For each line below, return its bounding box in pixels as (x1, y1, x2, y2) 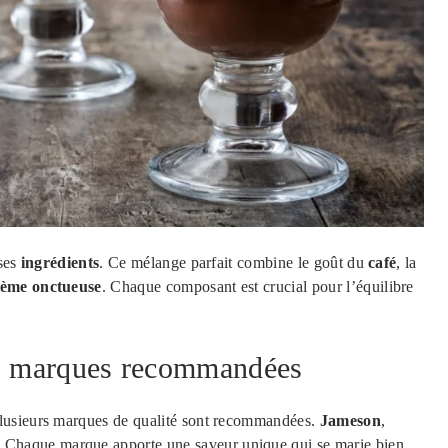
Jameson (319, 411, 381, 429)
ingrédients (20, 253, 100, 271)
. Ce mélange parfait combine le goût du (99, 253, 369, 271)
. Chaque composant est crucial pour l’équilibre (101, 277, 414, 295)
